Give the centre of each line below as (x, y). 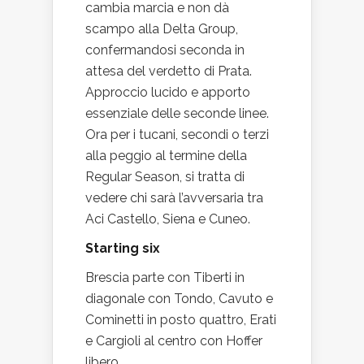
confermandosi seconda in (165, 50)
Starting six (123, 248)
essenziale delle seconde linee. (177, 113)
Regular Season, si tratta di (165, 177)
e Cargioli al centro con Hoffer (174, 341)
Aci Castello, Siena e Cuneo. (168, 219)
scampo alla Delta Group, (162, 29)
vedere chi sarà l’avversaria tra (174, 198)
